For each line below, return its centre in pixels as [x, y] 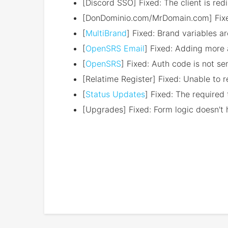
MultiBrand [106, 33]
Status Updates [115, 94]
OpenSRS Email [115, 48]
